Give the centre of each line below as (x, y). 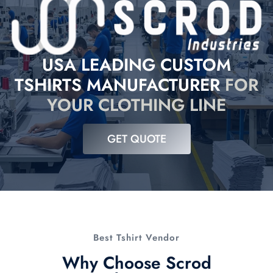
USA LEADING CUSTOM (136, 65)
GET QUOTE (136, 139)
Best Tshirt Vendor (136, 238)
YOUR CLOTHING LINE (136, 105)
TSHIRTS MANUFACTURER (120, 85)
